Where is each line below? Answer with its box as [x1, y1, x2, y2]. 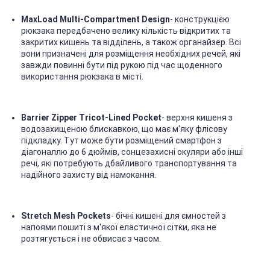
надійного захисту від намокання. [21, 170, 156, 180]
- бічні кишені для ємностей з [111, 211, 226, 221]
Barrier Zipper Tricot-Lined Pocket [21, 113, 162, 123]
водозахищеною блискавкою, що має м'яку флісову [21, 124, 227, 134]
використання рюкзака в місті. [21, 72, 143, 82]
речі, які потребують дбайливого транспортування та [21, 159, 237, 169]
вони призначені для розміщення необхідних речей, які [21, 49, 240, 59]
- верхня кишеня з [162, 113, 233, 123]
